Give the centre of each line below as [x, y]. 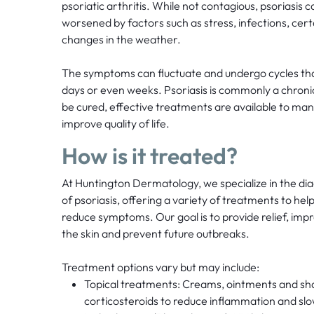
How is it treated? [149, 156]
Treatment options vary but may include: [160, 267]
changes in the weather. [122, 40]
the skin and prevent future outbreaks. [155, 234]
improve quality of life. [115, 124]
